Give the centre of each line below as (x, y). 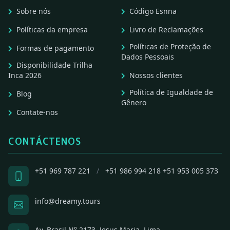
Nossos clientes (156, 75)
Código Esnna (153, 11)
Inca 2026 (25, 75)
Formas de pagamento (55, 48)
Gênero (134, 103)
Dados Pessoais (148, 57)
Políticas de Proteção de (170, 47)
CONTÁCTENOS (45, 142)
